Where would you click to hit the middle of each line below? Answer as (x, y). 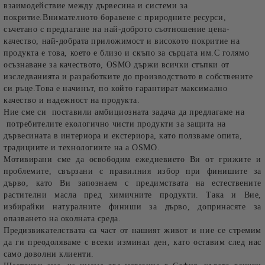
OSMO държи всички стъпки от (168, 65)
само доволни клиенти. (49, 254)
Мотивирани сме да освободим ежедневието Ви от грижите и (132, 159)
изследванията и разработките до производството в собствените (128, 77)
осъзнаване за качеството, (55, 65)
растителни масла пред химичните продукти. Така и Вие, (132, 195)
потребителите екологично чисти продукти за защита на (115, 124)
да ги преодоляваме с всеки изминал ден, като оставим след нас (132, 242)
